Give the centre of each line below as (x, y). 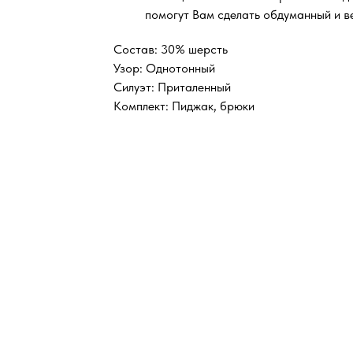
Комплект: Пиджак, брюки (184, 106)
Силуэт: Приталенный (172, 87)
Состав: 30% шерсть (171, 50)
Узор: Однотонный (164, 69)
